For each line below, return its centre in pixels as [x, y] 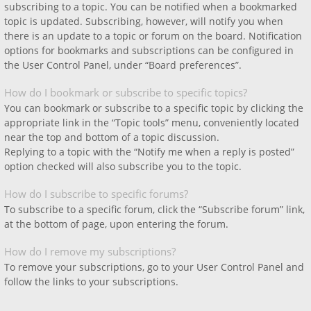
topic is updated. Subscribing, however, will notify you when [144, 21]
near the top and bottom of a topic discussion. [112, 137]
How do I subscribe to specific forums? [96, 194]
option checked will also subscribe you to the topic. [123, 166]
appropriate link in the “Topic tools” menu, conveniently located [152, 123]
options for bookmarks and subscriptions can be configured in [149, 50]
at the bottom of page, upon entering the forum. [116, 224]
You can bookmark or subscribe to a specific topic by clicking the [154, 108]
